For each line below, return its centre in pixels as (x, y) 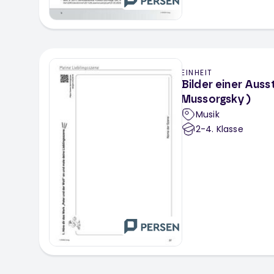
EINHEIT (197, 73)
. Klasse (228, 129)
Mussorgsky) (216, 100)
